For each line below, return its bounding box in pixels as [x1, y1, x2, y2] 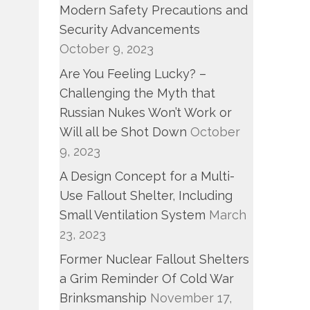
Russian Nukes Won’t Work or [60, 105, 232, 120]
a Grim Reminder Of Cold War [60, 271, 235, 286]
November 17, [150, 291, 232, 305]
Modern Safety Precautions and [60, 3, 248, 17]
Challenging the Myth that [60, 86, 216, 100]
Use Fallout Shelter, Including [60, 188, 233, 203]
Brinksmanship [60, 291, 147, 305]
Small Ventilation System [60, 208, 206, 222]
